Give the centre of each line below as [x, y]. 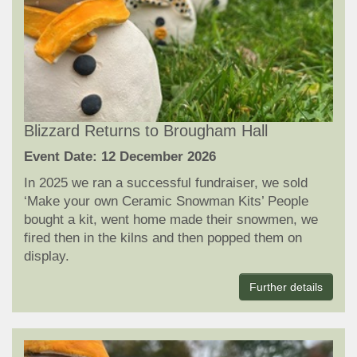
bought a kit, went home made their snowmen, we [171, 220]
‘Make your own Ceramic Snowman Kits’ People [166, 202]
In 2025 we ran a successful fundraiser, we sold [166, 183]
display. [47, 257]
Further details [286, 287]
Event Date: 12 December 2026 [120, 157]
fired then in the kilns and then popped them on [163, 238]
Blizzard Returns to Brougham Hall [146, 131]
